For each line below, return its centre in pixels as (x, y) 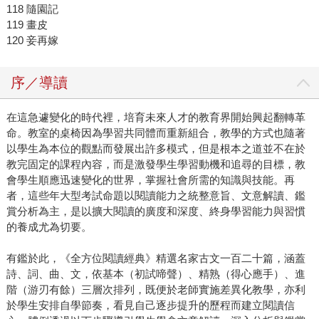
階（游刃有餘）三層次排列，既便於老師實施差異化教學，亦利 (156, 290)
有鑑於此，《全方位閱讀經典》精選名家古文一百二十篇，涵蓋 (156, 258)
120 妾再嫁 (32, 41)
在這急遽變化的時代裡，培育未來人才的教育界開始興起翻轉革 (156, 117)
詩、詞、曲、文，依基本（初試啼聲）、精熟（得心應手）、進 (156, 274)
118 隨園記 (32, 9)
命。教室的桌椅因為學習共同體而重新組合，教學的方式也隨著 (156, 133)
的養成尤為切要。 (49, 227)
